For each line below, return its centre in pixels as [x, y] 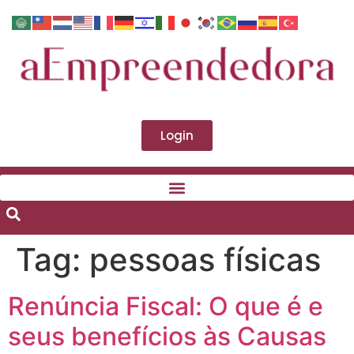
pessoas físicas [205, 260]
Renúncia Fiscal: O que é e [166, 307]
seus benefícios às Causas [167, 337]
